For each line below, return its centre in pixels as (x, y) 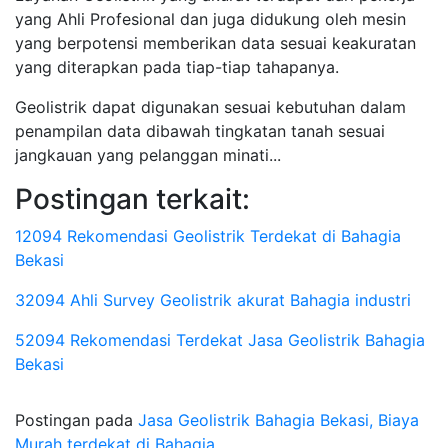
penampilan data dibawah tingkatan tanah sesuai (200, 131)
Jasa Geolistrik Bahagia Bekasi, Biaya (278, 420)
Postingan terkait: (132, 199)
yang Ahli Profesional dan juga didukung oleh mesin (210, 19)
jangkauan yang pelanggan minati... (148, 155)
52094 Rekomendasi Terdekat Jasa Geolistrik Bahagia (220, 340)
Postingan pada (76, 420)
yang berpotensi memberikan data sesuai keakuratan (215, 43)
